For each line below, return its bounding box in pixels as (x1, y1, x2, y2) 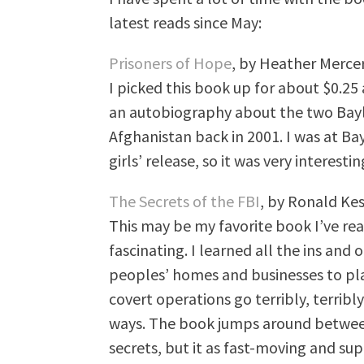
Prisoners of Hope (108, 53, 232, 73)
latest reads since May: (108, 12, 262, 32)
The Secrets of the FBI (108, 191, 260, 211)
